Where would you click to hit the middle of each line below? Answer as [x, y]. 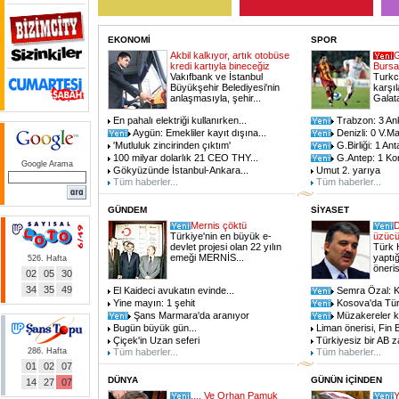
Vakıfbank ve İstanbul [216, 77]
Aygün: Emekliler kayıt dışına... [199, 133]
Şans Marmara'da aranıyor [190, 315]
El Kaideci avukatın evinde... [172, 290]
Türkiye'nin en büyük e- [221, 236]
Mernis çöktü [219, 225]
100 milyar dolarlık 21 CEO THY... [184, 158]
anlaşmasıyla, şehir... [216, 98]
